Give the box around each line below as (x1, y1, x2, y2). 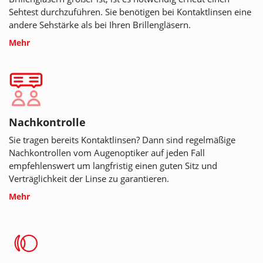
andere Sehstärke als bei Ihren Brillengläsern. (9, 19, 191, 31)
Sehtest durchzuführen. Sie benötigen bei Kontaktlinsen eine (9, 6, 251, 18)
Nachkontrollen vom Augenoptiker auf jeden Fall (9, 147, 205, 159)
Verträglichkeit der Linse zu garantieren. (9, 173, 169, 185)
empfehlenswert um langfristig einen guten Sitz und (9, 160, 217, 172)
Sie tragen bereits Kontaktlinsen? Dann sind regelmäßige (9, 134, 235, 146)
